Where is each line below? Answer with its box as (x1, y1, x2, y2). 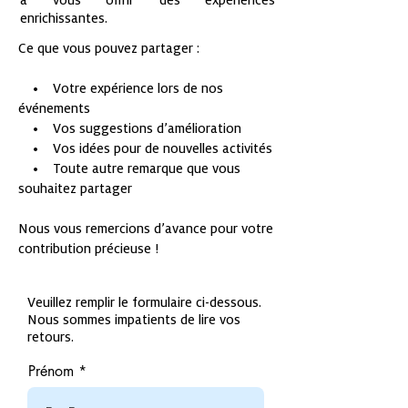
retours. (27, 330, 74, 344)
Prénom (28, 362, 74, 381)
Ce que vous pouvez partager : (18, 41, 199, 56)
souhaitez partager (18, 181, 132, 196)
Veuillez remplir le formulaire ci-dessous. (27, 295, 261, 310)
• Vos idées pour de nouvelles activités (18, 141, 272, 156)
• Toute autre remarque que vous (18, 161, 240, 176)
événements (18, 101, 90, 116)
